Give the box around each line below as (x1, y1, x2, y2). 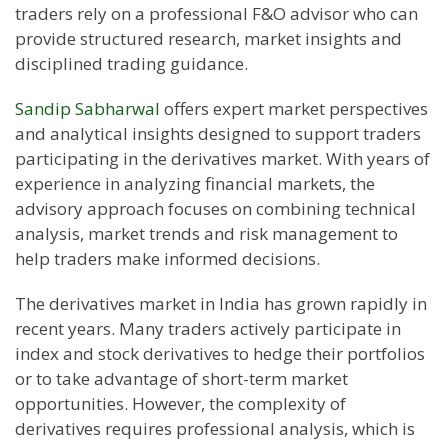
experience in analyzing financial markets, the (15, 172, 375, 196)
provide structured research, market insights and (15, 27, 402, 51)
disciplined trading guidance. (15, 52, 248, 76)
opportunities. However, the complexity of (15, 392, 346, 416)
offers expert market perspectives (160, 97, 428, 121)
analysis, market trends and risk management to (15, 222, 398, 246)
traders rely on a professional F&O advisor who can (15, 2, 418, 26)
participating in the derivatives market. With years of (15, 147, 430, 171)
